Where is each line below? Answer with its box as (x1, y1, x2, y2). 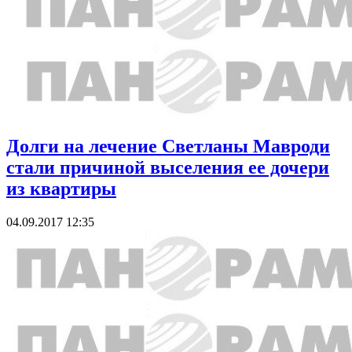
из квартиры (6, 178, 116, 199)
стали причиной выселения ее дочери (6, 156, 329, 178)
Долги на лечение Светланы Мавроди (6, 135, 330, 156)
